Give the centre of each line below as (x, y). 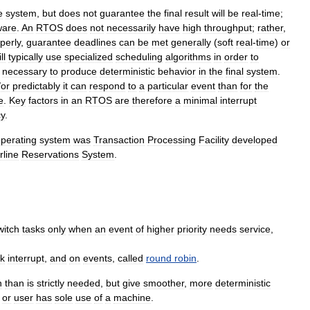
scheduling (139, 57)
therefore (152, 100)
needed (84, 283)
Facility (214, 140)
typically (26, 57)
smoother (164, 283)
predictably (36, 86)
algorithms (188, 57)
